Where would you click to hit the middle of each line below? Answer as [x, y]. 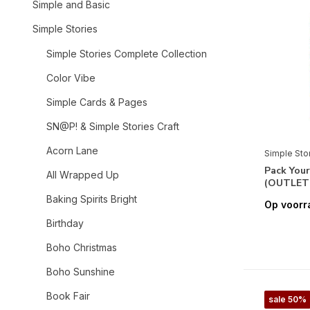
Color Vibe [71, 78]
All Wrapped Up [83, 175]
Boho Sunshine [81, 272]
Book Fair [68, 296]
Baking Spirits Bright [92, 199]
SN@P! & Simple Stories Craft [113, 126]
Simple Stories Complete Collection [127, 54]
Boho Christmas [82, 247]
